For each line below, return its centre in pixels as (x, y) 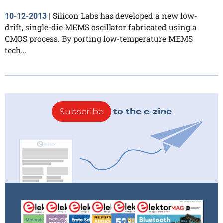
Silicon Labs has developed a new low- (125, 16)
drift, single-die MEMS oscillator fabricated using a (101, 27)
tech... (16, 50)
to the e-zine (141, 112)
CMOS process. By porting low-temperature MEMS (99, 39)
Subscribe (81, 112)
